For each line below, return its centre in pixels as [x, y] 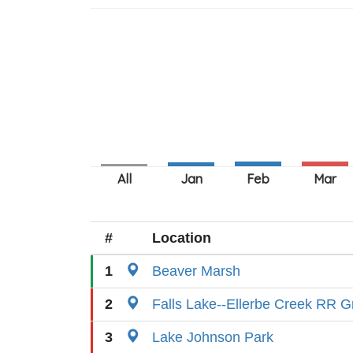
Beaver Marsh [196, 271]
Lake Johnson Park [213, 337]
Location [182, 238]
